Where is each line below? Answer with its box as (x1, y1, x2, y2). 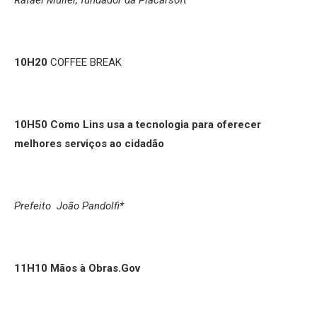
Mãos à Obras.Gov (50, 261, 143, 275)
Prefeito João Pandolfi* (14, 199, 124, 212)
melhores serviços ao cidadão (14, 137, 164, 150)
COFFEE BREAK (47, 55, 125, 69)
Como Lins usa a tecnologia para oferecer (50, 117, 261, 131)
